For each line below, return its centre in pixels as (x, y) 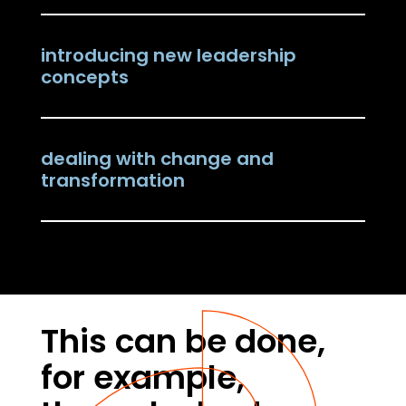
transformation (112, 180)
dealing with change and (157, 159)
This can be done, (183, 341)
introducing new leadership (168, 55)
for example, (142, 377)
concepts (84, 77)
